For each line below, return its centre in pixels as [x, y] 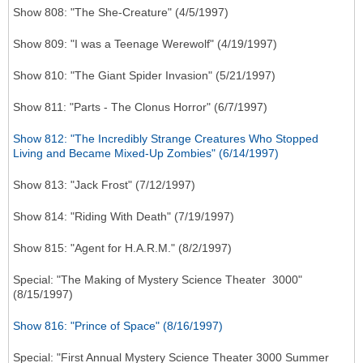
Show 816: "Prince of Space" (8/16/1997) [118, 326]
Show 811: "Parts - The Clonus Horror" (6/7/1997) [140, 107]
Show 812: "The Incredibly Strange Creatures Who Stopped [166, 139]
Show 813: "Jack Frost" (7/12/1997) [104, 185]
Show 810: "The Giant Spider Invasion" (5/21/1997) [144, 76]
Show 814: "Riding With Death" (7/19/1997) [124, 217]
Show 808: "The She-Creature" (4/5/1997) [121, 13]
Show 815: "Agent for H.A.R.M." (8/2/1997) [122, 248]
